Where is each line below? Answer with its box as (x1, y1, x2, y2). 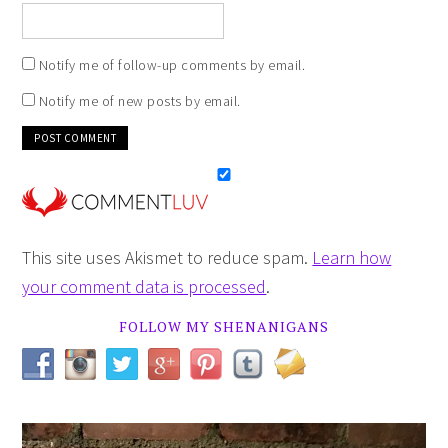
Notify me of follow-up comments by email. (38, 55, 306, 74)
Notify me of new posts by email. (38, 91, 241, 110)
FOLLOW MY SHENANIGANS (119, 316, 329, 336)
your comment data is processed (22, 274, 267, 298)
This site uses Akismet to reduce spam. (22, 245, 313, 269)
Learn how (312, 245, 392, 269)
